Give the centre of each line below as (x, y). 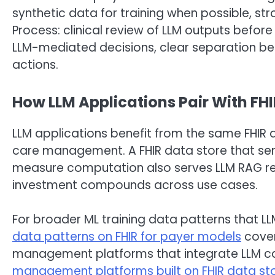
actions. (35, 65)
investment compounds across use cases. (135, 185)
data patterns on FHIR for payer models (127, 237)
